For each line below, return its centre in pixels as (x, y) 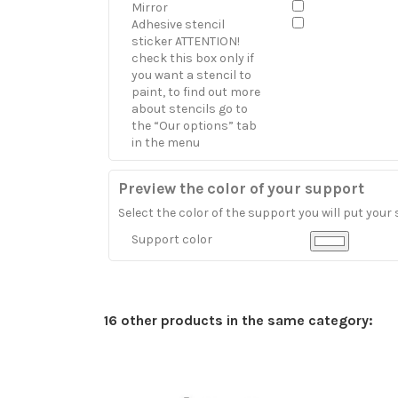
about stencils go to (190, 109)
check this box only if (193, 58)
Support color (172, 240)
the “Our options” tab (194, 126)
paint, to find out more (196, 92)
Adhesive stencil (178, 24)
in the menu (166, 143)
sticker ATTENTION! (186, 41)
